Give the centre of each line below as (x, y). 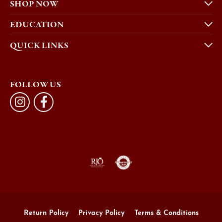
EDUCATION (37, 24)
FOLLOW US (35, 84)
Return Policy (46, 213)
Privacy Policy (101, 213)
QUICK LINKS (39, 45)
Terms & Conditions (166, 213)
